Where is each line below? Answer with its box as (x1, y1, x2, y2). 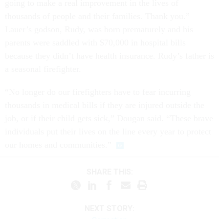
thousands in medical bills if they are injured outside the (5, 100, 204, 110)
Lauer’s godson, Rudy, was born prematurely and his (5, 24, 193, 34)
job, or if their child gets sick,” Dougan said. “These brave (5, 113, 213, 123)
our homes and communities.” (5, 140, 111, 150)
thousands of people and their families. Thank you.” (5, 11, 190, 21)
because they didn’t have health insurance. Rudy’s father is (5, 51, 214, 61)
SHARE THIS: (91, 167, 133, 176)
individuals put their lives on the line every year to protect (5, 127, 211, 136)
